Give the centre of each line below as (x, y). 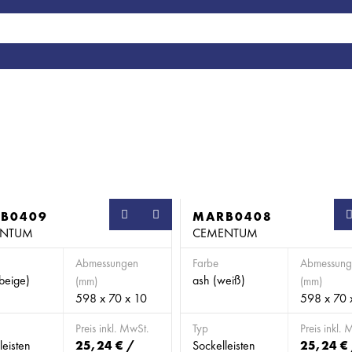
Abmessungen (107, 263)
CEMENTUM (225, 233)
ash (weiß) (219, 280)
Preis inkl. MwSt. (112, 328)
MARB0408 (233, 216)
